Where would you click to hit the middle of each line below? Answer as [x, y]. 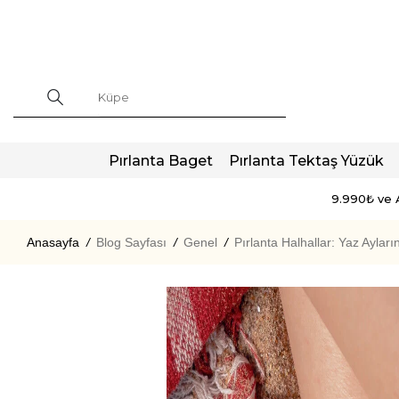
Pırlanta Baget [161, 160]
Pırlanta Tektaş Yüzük [306, 160]
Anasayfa [53, 242]
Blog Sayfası [131, 242]
